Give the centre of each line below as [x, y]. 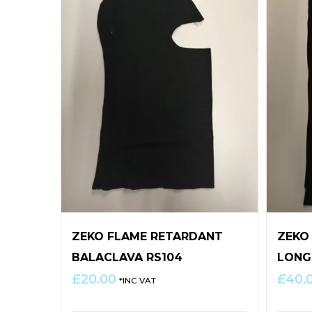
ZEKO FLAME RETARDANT [147, 236]
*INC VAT [138, 280]
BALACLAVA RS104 [127, 257]
